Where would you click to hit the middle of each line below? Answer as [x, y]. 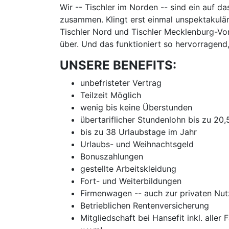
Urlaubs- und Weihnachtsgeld [137, 144]
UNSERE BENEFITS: [118, 65]
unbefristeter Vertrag [121, 83]
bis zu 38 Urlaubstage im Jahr [139, 132]
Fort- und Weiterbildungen [131, 181]
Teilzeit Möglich [111, 95]
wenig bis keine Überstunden [136, 107]
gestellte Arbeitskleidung [128, 169]
